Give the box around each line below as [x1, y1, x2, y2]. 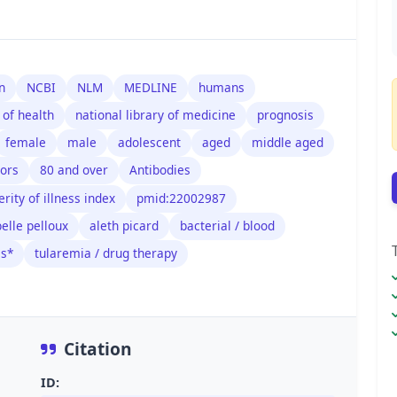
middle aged [252, 134, 323, 152]
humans [198, 79, 245, 97]
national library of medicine [75, 106, 236, 124]
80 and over [40, 161, 108, 179]
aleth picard [90, 217, 159, 235]
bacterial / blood [180, 217, 275, 235]
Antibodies [129, 161, 191, 179]
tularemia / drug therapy [35, 245, 177, 262]
